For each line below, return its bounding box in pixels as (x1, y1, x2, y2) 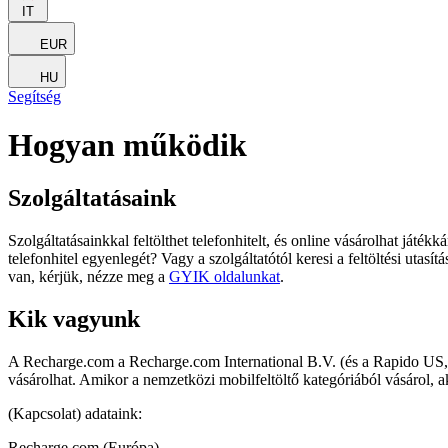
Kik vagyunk (8, 306, 140, 333)
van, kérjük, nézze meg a (8, 268, 169, 286)
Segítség (8, 87, 61, 105)
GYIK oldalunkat (169, 268, 280, 286)
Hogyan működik (8, 126, 247, 163)
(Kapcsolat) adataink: (8, 405, 142, 423)
